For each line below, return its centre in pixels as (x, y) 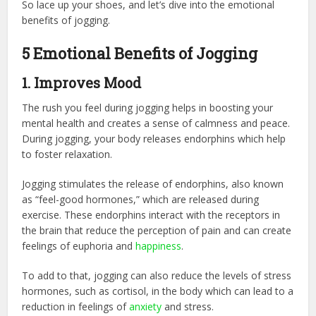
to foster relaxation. (67, 154)
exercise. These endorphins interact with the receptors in (151, 214)
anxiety (146, 306)
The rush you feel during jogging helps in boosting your (148, 107)
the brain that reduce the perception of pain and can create (157, 230)
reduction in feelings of (76, 306)
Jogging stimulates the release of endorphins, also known (153, 183)
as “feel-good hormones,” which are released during (141, 199)
